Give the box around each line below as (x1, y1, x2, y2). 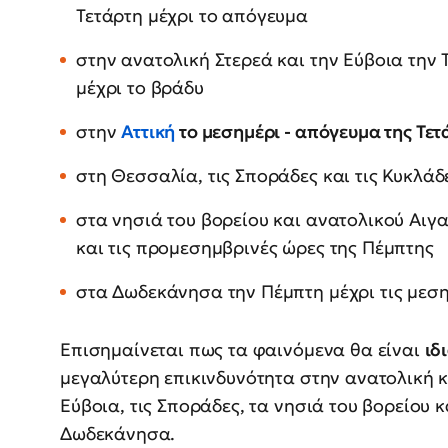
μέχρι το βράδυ (76, 76, 204, 100)
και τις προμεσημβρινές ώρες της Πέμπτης (76, 236, 434, 260)
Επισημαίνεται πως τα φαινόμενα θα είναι (60, 338, 425, 362)
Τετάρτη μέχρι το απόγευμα (76, 4, 308, 28)
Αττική (121, 120, 180, 144)
